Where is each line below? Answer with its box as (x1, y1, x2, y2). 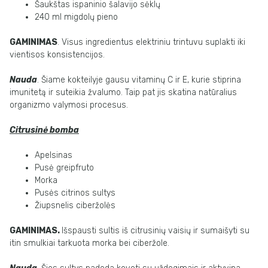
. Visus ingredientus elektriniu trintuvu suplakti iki (57, 37, 245, 47)
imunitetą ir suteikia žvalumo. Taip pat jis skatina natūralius (10, 87, 237, 98)
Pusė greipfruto (35, 163, 94, 173)
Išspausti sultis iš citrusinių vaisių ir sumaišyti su (62, 226, 249, 236)
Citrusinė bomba (10, 125, 79, 135)
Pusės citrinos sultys (35, 188, 115, 198)
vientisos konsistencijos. (10, 50, 105, 60)
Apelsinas (35, 150, 72, 160)
